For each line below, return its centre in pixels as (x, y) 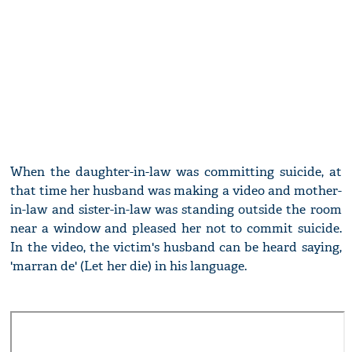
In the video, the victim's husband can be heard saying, (176, 247)
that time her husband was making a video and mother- (176, 191)
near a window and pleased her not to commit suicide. (176, 229)
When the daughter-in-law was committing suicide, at (176, 172)
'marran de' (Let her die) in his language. (129, 266)
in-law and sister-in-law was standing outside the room (176, 210)
